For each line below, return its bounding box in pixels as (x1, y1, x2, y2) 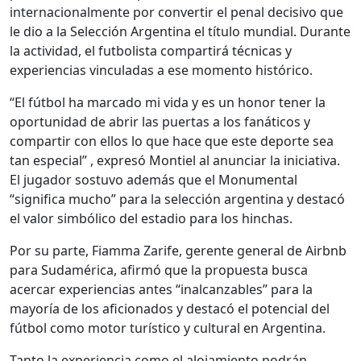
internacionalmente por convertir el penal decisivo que (10, 3, 343, 22)
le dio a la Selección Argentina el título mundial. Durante (10, 23, 351, 41)
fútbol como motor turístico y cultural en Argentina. (10, 319, 326, 338)
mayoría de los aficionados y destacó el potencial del (10, 300, 330, 318)
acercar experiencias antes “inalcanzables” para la (10, 280, 313, 299)
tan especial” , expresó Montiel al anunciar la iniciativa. (10, 151, 340, 170)
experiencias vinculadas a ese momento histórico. (10, 61, 313, 80)
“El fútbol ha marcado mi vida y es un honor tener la (10, 93, 326, 112)
